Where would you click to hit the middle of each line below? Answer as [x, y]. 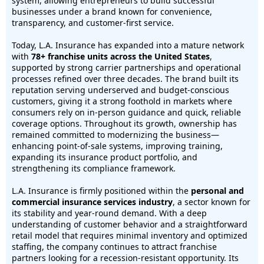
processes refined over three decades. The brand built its [125, 79]
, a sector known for [212, 202]
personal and [217, 191]
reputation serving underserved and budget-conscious [121, 90]
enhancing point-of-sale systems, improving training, [117, 146]
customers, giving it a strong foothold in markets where [122, 101]
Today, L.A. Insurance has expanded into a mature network [128, 45]
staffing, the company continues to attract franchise [114, 247]
